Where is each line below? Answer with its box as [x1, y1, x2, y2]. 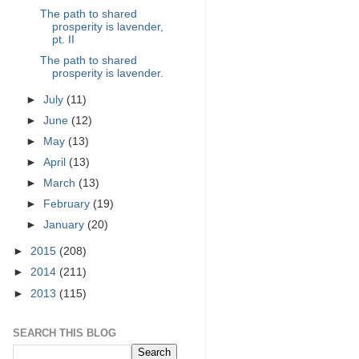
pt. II [51, 33, 75, 46]
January [43, 219, 88, 232]
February [43, 198, 94, 211]
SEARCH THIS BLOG [13, 326, 116, 339]
